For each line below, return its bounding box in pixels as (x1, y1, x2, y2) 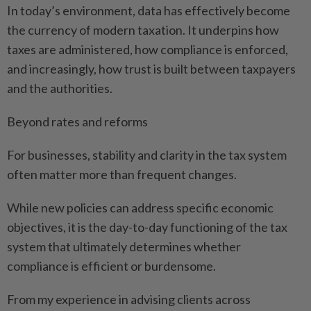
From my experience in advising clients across (7, 292, 251, 308)
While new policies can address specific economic (7, 200, 274, 216)
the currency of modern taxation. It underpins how (7, 22, 279, 38)
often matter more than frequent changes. (7, 167, 237, 183)
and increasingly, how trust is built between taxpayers (7, 61, 296, 77)
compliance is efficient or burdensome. (7, 258, 216, 274)
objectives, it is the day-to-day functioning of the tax (7, 219, 287, 235)
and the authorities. (7, 81, 112, 96)
